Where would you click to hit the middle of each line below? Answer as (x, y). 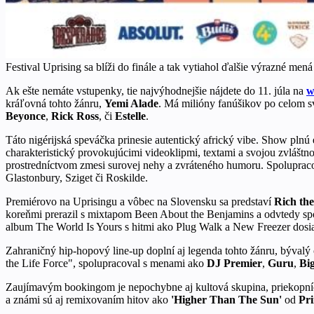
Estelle (130, 116)
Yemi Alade (131, 103)
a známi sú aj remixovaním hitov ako (87, 299)
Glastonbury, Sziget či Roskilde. (77, 177)
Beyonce (26, 116)
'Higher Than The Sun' (225, 299)
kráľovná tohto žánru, (55, 103)
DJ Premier (234, 263)
